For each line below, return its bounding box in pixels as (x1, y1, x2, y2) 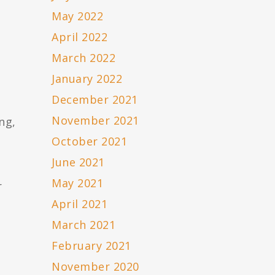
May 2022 (52, 9, 104, 24)
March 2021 (52, 217, 116, 233)
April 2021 (52, 196, 108, 212)
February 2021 (52, 238, 131, 254)
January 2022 (52, 71, 123, 87)
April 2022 (52, 29, 108, 45)
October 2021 (52, 134, 128, 149)
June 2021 (52, 155, 105, 170)
